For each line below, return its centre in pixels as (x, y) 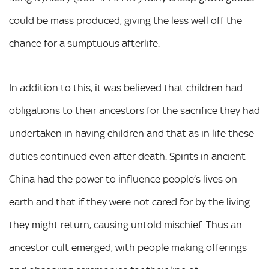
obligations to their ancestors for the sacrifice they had (134, 110)
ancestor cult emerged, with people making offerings (128, 247)
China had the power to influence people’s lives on (123, 179)
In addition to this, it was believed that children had (126, 88)
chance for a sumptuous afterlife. (84, 43)
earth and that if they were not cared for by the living (129, 202)
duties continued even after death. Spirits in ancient (127, 156)
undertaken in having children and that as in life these (131, 133)
